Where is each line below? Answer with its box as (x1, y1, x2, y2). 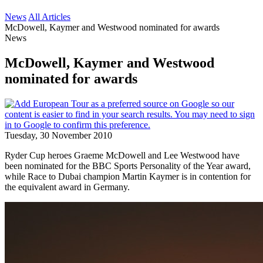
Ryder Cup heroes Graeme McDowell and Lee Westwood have (5, 150, 240, 160)
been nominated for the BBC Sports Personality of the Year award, (5, 160, 251, 171)
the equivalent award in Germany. (5, 181, 130, 192)
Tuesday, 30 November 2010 (5, 130, 112, 140)
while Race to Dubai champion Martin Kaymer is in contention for (5, 171, 251, 181)
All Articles (28, 12, 70, 22)
